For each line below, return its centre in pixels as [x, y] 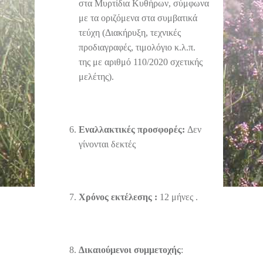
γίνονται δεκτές [107, 144]
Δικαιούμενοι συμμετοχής [130, 250]
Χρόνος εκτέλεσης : [119, 197]
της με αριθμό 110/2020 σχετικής [141, 62]
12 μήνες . [179, 197]
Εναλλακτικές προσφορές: [133, 130]
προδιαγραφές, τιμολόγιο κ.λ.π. [137, 48]
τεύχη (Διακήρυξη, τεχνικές [130, 33]
